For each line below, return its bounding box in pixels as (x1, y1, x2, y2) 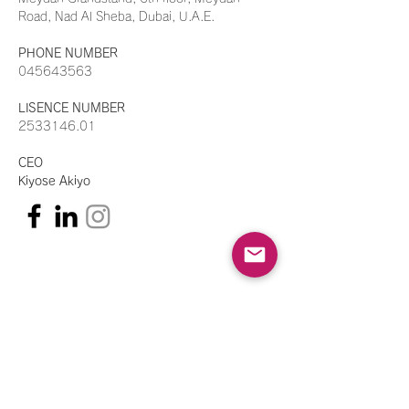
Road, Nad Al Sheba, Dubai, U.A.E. (18, 11, 215, 23)
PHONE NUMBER (18, 47, 118, 59)
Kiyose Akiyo (18, 175, 90, 187)
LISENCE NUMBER (18, 102, 129, 114)
